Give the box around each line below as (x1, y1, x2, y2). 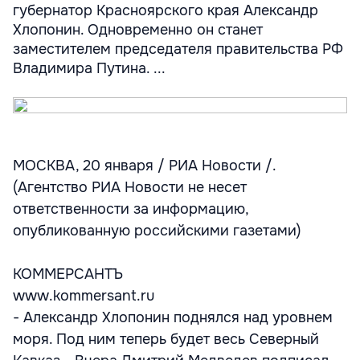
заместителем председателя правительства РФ (13, 40, 343, 58)
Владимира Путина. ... (13, 59, 166, 77)
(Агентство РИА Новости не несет (13, 178, 247, 196)
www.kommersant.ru (13, 287, 154, 305)
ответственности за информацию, (13, 200, 248, 218)
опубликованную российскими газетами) (13, 222, 301, 239)
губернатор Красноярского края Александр (13, 2, 318, 19)
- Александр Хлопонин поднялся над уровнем (13, 309, 333, 326)
